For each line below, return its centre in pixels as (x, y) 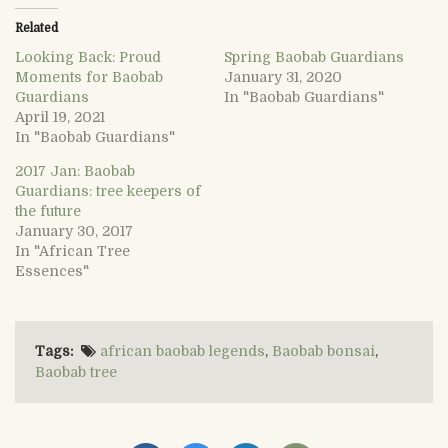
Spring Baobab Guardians (314, 56)
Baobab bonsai (323, 350)
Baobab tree (76, 371)
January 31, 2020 (283, 76)
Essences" (52, 270)
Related (36, 27)
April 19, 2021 (60, 116)
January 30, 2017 (74, 230)
